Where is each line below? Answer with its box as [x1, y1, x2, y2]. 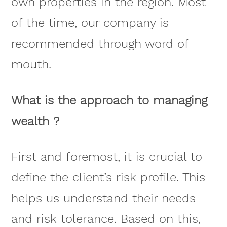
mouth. [11, 57, 51, 71]
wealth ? [11, 113, 59, 128]
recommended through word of [11, 36, 188, 51]
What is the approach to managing [11, 93, 207, 107]
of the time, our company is [11, 15, 169, 30]
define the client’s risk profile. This [11, 170, 205, 185]
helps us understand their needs [11, 191, 196, 206]
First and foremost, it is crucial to [11, 149, 202, 164]
